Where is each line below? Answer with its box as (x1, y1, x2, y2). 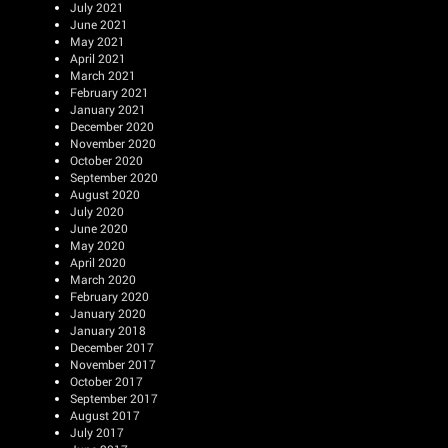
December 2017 (70, 339, 154, 355)
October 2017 (70, 373, 143, 389)
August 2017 (70, 407, 140, 423)
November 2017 (70, 356, 156, 372)
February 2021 (70, 84, 149, 100)
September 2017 (70, 390, 158, 406)
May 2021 (70, 33, 125, 49)
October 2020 (70, 152, 143, 168)
